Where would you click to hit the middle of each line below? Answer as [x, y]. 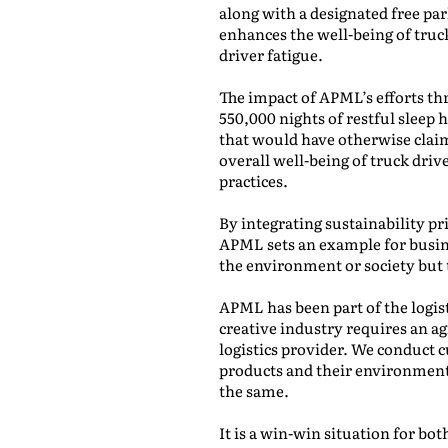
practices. [253, 180]
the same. [254, 390]
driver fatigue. [271, 54]
